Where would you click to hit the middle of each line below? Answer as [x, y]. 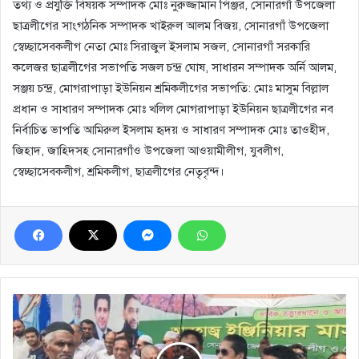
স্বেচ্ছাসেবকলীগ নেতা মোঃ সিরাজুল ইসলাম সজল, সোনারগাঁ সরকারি [161, 46]
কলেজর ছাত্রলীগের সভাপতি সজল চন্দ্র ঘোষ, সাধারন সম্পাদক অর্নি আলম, [175, 67]
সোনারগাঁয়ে [34, 301]
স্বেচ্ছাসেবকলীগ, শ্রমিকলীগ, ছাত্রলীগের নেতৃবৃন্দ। [119, 171]
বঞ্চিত [24, 335]
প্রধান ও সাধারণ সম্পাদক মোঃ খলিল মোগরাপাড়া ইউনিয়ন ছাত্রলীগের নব [173, 109]
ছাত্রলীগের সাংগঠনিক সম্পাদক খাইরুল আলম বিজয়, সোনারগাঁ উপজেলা [171, 25]
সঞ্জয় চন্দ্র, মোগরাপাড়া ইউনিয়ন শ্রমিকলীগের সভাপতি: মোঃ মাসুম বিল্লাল [171, 88]
